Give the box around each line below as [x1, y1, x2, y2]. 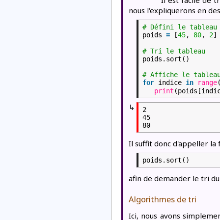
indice [158, 79, 186, 87]
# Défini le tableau [142, 23, 217, 31]
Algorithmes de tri [129, 193, 196, 205]
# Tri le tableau [142, 47, 205, 55]
